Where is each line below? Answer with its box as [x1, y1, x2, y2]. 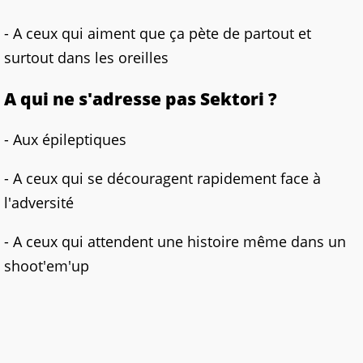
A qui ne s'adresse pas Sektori [4, 87, 268, 111]
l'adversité [4, 193, 74, 213]
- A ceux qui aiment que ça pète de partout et [4, 23, 311, 44]
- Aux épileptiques [4, 130, 126, 150]
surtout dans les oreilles [4, 48, 169, 68]
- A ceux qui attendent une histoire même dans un [4, 232, 346, 252]
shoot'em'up [4, 256, 89, 276]
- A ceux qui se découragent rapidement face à [4, 169, 321, 189]
